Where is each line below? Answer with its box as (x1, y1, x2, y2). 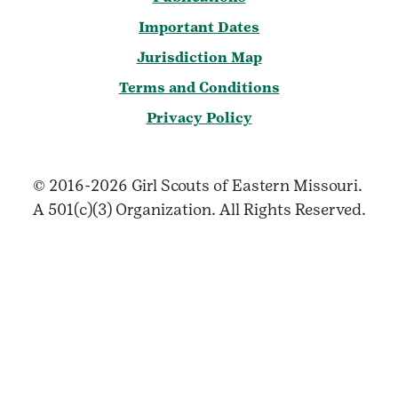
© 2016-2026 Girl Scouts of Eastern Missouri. (32, 176, 366, 195)
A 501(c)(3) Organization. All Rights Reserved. (32, 200, 366, 219)
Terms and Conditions (118, 79, 280, 97)
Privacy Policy (146, 109, 252, 127)
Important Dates (139, 19, 259, 36)
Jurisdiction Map (136, 49, 262, 67)
